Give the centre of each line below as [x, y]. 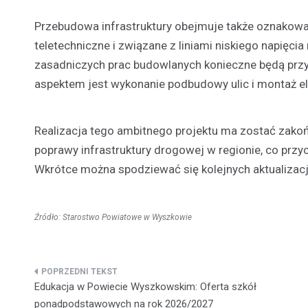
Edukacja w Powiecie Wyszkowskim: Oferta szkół [145, 286]
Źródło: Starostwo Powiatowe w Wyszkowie [113, 217]
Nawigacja [78, 277]
